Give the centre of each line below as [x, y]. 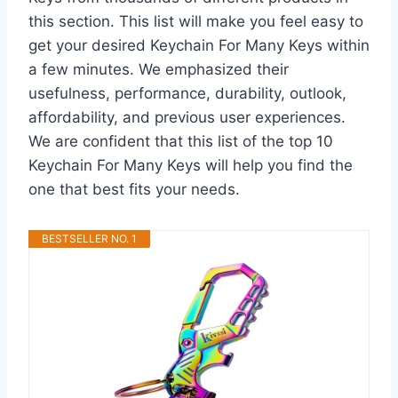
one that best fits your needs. [134, 189]
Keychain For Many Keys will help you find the [191, 165]
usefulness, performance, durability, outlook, [187, 93]
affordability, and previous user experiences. [187, 117]
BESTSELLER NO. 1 [89, 238]
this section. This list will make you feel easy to [196, 21]
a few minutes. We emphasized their [159, 69]
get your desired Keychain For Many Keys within [199, 45]
